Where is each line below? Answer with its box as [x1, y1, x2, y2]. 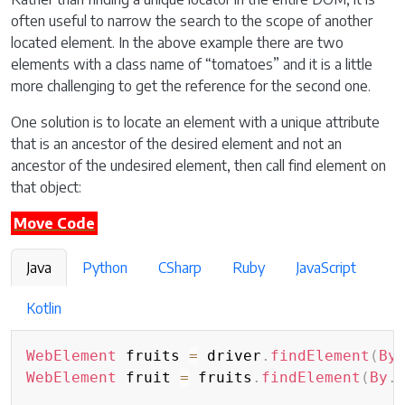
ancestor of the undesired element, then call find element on [11, 156, 386, 174]
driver [198, 347, 261, 364]
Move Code [14, 214, 96, 232]
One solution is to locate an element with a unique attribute [11, 113, 380, 131]
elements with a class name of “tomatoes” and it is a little [11, 55, 372, 73]
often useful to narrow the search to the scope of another [11, 12, 372, 30]
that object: [11, 178, 81, 196]
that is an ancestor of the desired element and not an [11, 135, 342, 153]
